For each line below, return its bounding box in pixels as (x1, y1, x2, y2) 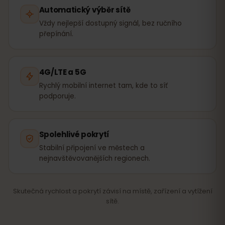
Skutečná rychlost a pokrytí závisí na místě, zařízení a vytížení (13, 186, 212, 196)
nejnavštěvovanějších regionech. (39, 153, 150, 163)
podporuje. (39, 91, 76, 101)
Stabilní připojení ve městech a (39, 143, 145, 153)
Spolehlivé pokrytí (39, 129, 110, 140)
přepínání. (39, 29, 73, 39)
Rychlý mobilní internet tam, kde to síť (39, 80, 168, 90)
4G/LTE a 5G (39, 66, 86, 77)
